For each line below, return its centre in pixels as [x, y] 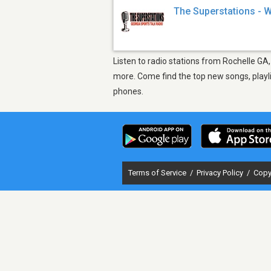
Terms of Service [158, 172]
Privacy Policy [221, 172]
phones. [128, 91]
